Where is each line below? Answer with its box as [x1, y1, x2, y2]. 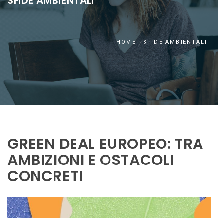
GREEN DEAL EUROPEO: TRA [7, 134, 203, 154]
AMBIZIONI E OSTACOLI [7, 150, 175, 170]
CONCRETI [7, 166, 83, 186]
